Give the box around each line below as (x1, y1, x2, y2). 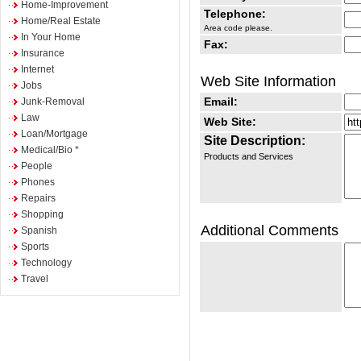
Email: (204, 95, 238, 109)
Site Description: (204, 134, 305, 148)
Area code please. (204, 23, 272, 33)
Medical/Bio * (21, 144, 79, 156)
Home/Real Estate (21, 15, 101, 27)
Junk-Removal (21, 96, 85, 107)
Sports (21, 241, 49, 252)
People (21, 160, 52, 172)
